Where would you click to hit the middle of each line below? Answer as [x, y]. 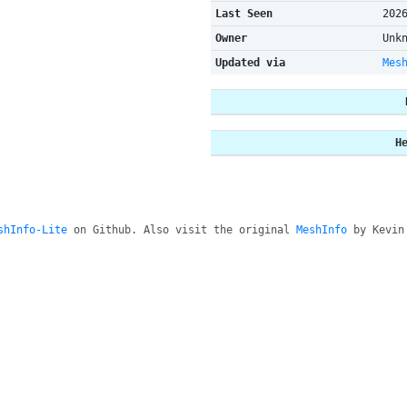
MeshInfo [321, 230]
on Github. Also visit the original [181, 230]
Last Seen [243, 14]
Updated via [250, 63]
